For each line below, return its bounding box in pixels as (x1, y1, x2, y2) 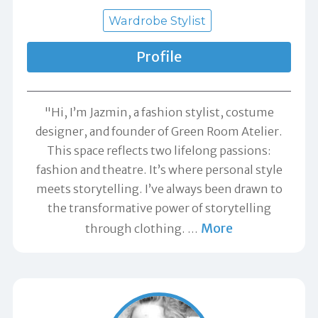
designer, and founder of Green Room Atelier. (35, 124, 283, 138)
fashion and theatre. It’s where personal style (35, 162, 283, 177)
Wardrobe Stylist (109, 13, 206, 28)
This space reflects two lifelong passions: (47, 143, 271, 158)
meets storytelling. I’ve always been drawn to (35, 181, 283, 196)
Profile (136, 48, 182, 65)
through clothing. (84, 221, 187, 236)
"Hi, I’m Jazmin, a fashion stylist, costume (44, 104, 274, 119)
